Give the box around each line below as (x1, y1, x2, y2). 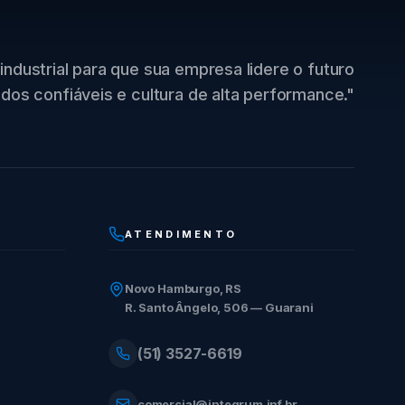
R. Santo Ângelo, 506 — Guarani (125, 300, 314, 315)
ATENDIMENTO (125, 228, 238, 240)
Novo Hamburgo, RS (125, 281, 242, 296)
